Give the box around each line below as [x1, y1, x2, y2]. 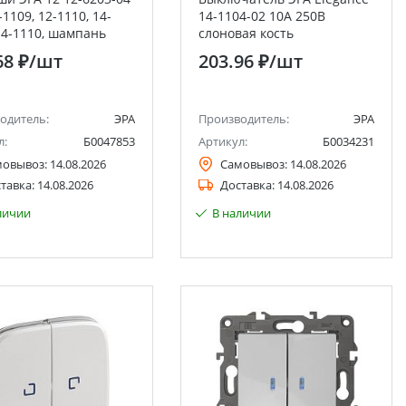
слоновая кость [198, 24, 294, 42]
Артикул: [198, 133, 247, 150]
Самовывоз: [219, 156, 287, 172]
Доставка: [219, 177, 275, 193]
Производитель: [198, 111, 289, 127]
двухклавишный [198, 42, 299, 59]
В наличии [211, 205, 271, 221]
